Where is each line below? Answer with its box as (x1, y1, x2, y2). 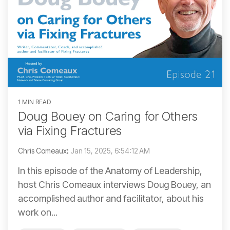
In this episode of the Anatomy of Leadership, (18, 165, 202, 177)
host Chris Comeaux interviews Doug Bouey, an (18, 179, 211, 190)
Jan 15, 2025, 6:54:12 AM (70, 146, 150, 156)
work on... (18, 207, 57, 218)
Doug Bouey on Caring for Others (18, 109, 198, 124)
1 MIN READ (18, 98, 51, 106)
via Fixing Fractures (18, 123, 122, 139)
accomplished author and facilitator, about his (18, 193, 204, 204)
